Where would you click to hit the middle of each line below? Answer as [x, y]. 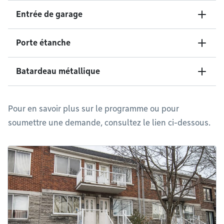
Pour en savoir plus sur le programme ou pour [93, 109]
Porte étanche [43, 43]
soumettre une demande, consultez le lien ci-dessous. [109, 123]
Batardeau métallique [58, 71]
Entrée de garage [49, 14]
